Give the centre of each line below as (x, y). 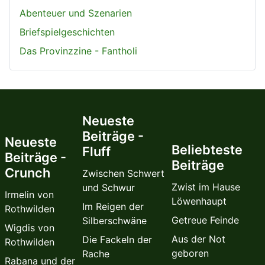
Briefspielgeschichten (67, 32)
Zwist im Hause (206, 187)
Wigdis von (30, 228)
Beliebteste (207, 150)
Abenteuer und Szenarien (76, 13)
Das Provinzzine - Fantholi (78, 51)
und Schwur (108, 188)
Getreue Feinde (206, 220)
